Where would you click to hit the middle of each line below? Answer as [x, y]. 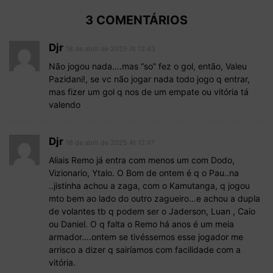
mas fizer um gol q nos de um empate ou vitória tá [149, 92]
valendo [65, 105]
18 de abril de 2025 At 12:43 [111, 49]
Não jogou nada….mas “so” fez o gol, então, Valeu [148, 66]
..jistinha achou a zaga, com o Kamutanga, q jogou [149, 186]
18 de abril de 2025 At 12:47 [110, 143]
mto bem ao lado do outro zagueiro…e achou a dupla [154, 199]
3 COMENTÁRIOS [136, 20]
